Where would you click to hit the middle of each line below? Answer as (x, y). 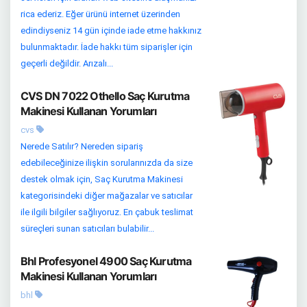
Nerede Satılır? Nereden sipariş (82, 146)
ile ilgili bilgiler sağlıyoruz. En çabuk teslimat (107, 212)
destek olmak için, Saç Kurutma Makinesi (102, 179)
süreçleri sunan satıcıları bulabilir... (87, 229)
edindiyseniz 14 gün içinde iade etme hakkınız (111, 30)
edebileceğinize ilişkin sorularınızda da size (107, 163)
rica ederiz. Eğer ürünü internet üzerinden (100, 14)
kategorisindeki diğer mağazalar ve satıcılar (107, 196)
